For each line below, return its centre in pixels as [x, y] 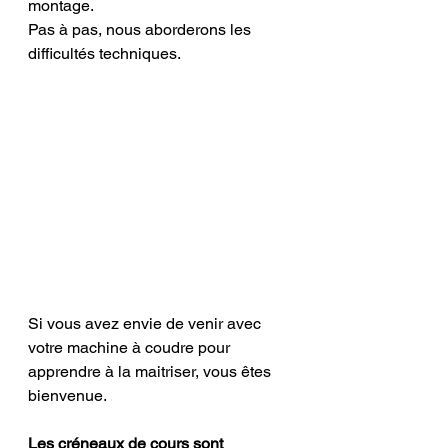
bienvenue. [67, 396]
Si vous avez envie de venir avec [146, 324]
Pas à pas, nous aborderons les [141, 30]
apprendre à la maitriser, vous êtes [151, 372]
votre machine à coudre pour [131, 348]
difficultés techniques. [106, 54]
